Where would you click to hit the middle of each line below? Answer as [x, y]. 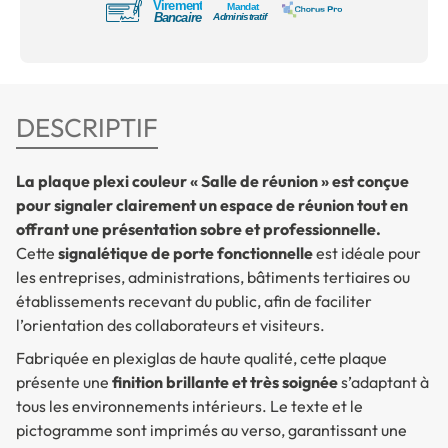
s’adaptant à [383, 381]
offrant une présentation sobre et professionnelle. [198, 228]
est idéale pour [367, 252]
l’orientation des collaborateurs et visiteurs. [170, 324]
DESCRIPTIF [87, 127]
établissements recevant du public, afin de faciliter [194, 300]
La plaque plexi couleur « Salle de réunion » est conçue [212, 180]
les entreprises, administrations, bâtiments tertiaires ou [213, 276]
